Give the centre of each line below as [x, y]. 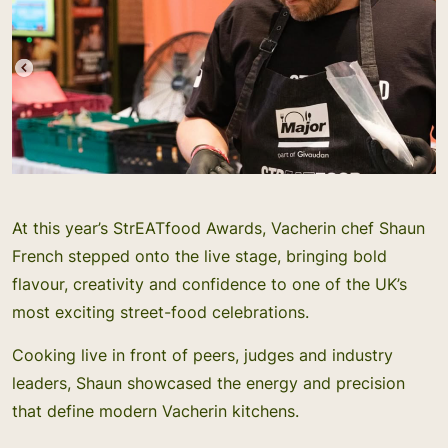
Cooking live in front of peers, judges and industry [202, 355]
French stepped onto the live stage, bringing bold [199, 256]
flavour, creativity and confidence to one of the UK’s [209, 284]
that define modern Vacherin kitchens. [155, 411]
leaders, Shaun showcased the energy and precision [208, 383]
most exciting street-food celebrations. [160, 312]
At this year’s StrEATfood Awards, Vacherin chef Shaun [218, 228]
